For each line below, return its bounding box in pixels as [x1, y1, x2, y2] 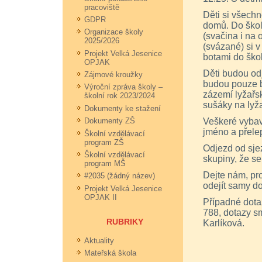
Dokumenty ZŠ [84, 116, 135, 126]
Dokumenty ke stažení [84, 104, 161, 113]
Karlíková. [203, 218, 244, 228]
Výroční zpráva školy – [84, 82, 163, 92]
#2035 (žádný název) [84, 171, 155, 181]
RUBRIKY [106, 217, 143, 227]
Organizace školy [84, 27, 143, 37]
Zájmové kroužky [84, 70, 143, 80]
